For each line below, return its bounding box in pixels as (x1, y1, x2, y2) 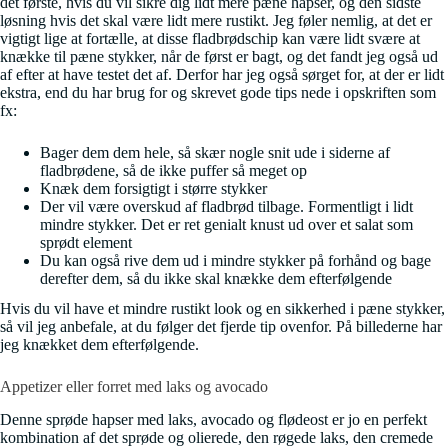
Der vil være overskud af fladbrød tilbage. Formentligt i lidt (40, 198, 413, 216)
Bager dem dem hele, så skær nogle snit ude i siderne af (40, 144, 390, 162)
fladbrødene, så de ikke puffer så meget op (40, 162, 307, 180)
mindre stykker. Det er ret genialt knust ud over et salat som (40, 216, 413, 234)
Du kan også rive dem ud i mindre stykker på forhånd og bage (40, 252, 431, 270)
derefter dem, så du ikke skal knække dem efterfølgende (40, 270, 392, 288)
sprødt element (40, 234, 132, 252)
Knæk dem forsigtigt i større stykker (40, 180, 267, 198)
